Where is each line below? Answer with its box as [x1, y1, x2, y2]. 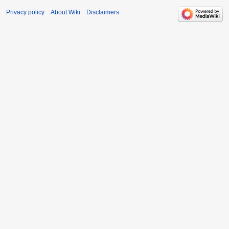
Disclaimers [86, 9, 119, 16]
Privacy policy [6, 9, 44, 16]
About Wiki [51, 9, 80, 16]
